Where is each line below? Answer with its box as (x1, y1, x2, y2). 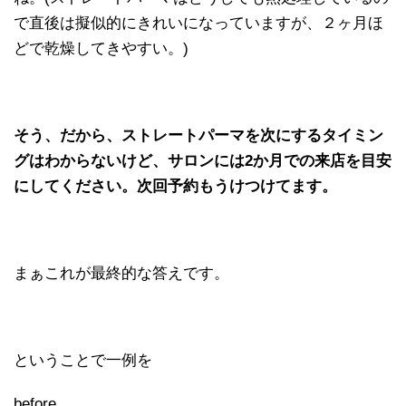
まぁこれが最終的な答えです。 (14, 264, 229, 282)
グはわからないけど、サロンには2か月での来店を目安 (14, 151, 391, 169)
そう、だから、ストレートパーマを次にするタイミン (14, 126, 383, 144)
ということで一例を (14, 351, 152, 369)
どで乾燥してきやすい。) (14, 39, 188, 57)
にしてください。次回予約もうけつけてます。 (14, 177, 337, 195)
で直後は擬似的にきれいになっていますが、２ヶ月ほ (14, 14, 383, 32)
